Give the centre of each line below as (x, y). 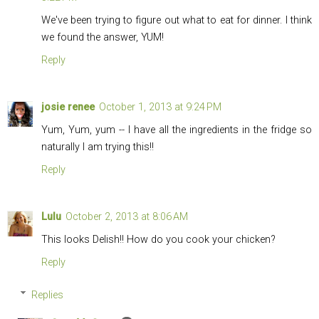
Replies (48, 295)
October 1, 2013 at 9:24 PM (160, 108)
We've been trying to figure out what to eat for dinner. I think (177, 21)
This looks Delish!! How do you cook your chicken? (158, 240)
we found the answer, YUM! (103, 38)
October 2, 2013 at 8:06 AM (127, 217)
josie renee (68, 108)
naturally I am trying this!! (98, 147)
